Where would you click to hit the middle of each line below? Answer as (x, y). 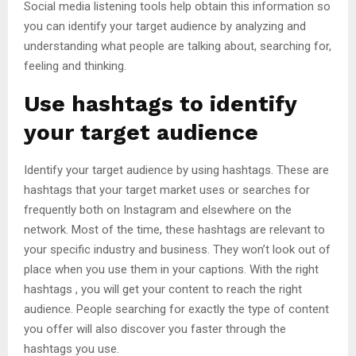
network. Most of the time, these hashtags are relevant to (174, 230)
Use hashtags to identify (160, 104)
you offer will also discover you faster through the (155, 329)
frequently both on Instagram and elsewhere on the (158, 210)
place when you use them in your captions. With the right (171, 270)
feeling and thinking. (75, 66)
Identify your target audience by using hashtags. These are (176, 170)
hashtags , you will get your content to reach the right (163, 290)
